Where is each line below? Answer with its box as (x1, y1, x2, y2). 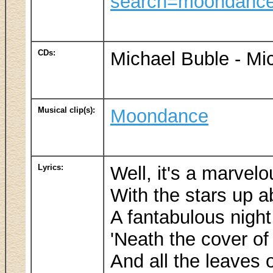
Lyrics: (38, 162, 63, 172)
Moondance (110, 105, 208, 127)
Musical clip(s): (38, 105, 95, 115)
